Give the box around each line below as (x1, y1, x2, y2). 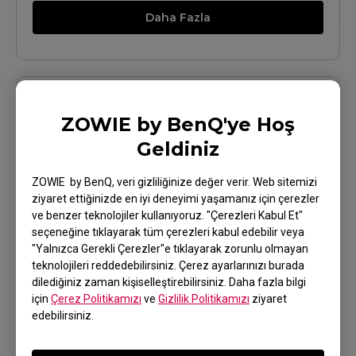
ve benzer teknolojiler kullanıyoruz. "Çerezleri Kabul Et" (32, 208, 303, 222)
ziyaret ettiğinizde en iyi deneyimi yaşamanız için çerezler (32, 192, 319, 205)
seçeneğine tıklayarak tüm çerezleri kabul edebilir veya (32, 225, 304, 238)
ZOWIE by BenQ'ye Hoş (61, 112, 295, 136)
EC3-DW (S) (33, 212, 120, 230)
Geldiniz (137, 137, 219, 161)
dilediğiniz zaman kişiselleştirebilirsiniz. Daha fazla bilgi (32, 275, 306, 288)
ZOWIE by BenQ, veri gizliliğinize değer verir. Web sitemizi (32, 175, 317, 188)
